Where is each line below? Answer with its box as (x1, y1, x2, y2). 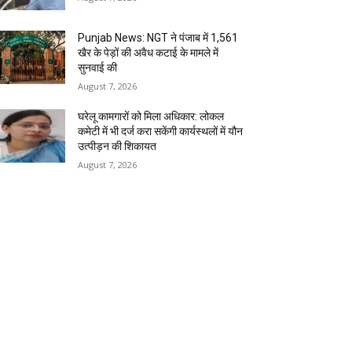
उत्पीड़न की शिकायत (78, 140, 157, 153)
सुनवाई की (78, 61, 118, 75)
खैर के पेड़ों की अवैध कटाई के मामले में (78, 46, 219, 60)
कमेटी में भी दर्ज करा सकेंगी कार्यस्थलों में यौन (78, 125, 244, 138)
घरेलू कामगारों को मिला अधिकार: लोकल (78, 110, 225, 123)
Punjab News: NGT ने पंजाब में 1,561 (78, 31, 239, 45)
